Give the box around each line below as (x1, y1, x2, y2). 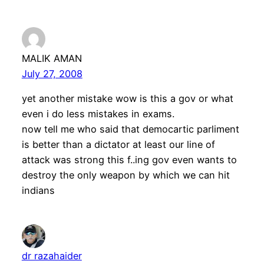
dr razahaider (21, 249, 82, 262)
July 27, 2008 (21, 67, 82, 80)
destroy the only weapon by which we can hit (21, 169, 230, 181)
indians (21, 184, 55, 196)
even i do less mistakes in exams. (21, 107, 174, 120)
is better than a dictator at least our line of (21, 138, 215, 150)
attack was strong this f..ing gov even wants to (21, 153, 237, 166)
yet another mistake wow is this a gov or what (21, 92, 233, 104)
